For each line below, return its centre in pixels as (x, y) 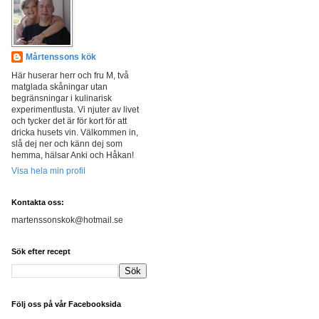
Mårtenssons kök (61, 57)
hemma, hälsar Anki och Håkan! (73, 155)
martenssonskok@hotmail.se (67, 220)
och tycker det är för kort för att (69, 121)
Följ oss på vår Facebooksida (66, 304)
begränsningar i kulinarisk (62, 98)
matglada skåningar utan (59, 87)
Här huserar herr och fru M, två (70, 75)
